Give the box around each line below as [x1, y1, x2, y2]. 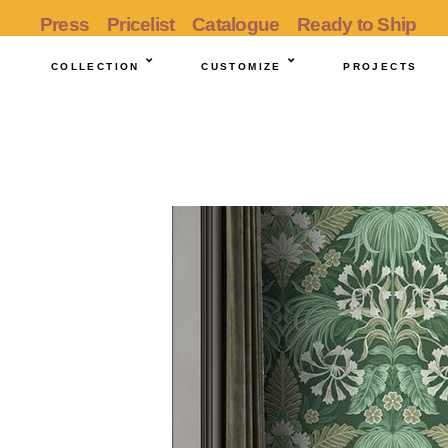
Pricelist [107, 13, 175, 35]
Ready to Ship [297, 13, 417, 35]
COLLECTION [50, 61, 140, 72]
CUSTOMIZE [201, 61, 282, 72]
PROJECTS [343, 61, 418, 72]
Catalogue [192, 13, 280, 35]
